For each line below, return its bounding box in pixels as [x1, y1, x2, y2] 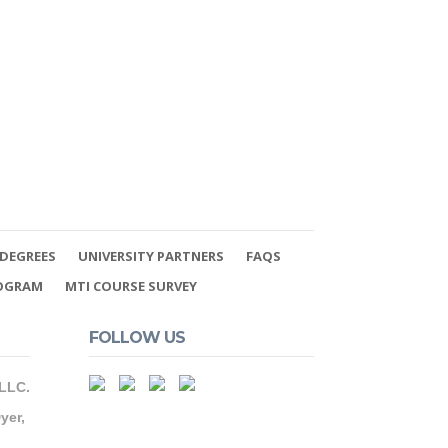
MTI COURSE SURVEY [64, 276, 197, 295]
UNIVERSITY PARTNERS [77, 246, 224, 265]
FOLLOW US [89, 328, 186, 348]
